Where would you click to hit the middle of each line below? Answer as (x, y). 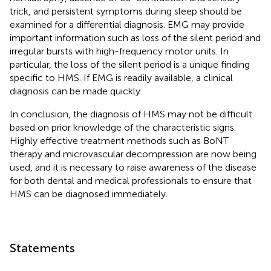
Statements (42, 248)
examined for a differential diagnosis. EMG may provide (127, 24)
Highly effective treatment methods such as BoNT (119, 140)
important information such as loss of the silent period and (135, 38)
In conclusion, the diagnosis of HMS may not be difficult (131, 114)
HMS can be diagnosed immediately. (89, 194)
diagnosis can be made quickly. (76, 91)
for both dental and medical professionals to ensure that (131, 180)
